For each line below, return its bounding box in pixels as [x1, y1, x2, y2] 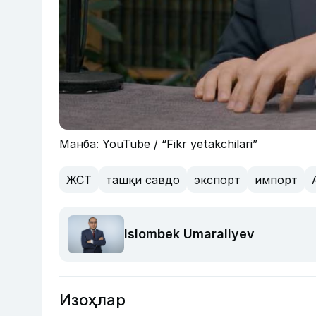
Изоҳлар [59, 290, 126, 309]
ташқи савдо [106, 172, 180, 187]
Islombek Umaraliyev [124, 226, 255, 242]
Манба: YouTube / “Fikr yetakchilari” [59, 137, 257, 152]
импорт [255, 172, 298, 187]
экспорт [194, 172, 241, 187]
